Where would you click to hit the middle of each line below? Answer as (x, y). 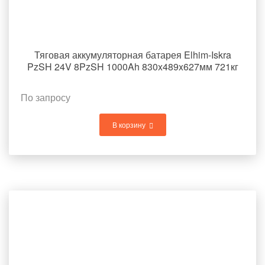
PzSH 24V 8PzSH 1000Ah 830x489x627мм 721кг (132, 67)
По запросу (46, 97)
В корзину (129, 125)
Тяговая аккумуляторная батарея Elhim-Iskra (132, 55)
